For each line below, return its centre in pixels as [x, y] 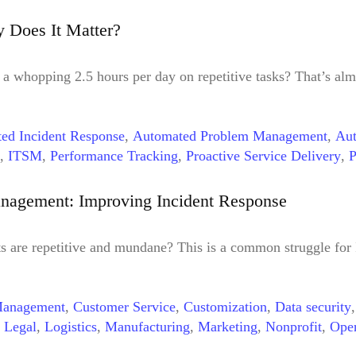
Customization [225, 306]
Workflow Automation [118, 176]
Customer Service [124, 306]
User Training [298, 346]
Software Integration [191, 346]
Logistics [71, 326]
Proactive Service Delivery [263, 156]
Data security [313, 306]
